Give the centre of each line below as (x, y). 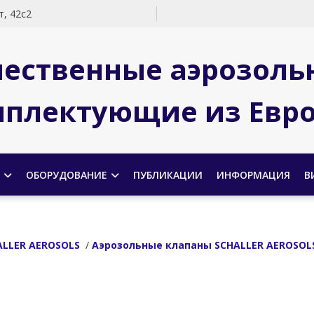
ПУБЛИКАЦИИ (168, 175)
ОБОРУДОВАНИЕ (66, 175)
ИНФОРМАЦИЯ (253, 175)
